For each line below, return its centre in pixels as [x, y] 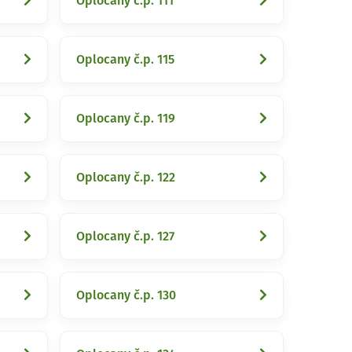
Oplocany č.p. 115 [125, 60]
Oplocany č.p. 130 [126, 295]
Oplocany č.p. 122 [126, 178]
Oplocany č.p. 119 [126, 119]
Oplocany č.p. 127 [125, 236]
